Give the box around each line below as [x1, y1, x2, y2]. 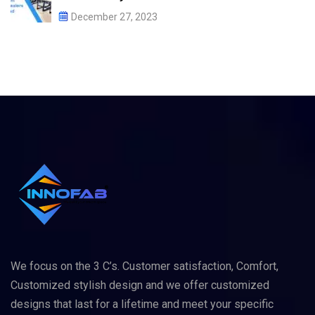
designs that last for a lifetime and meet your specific [11, 297, 274, 311]
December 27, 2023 [71, 11, 157, 22]
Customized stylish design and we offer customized [11, 278, 269, 292]
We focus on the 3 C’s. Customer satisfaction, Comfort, [11, 259, 278, 273]
